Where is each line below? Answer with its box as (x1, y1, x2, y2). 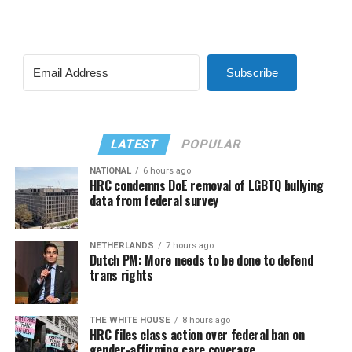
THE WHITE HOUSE (89, 315, 170, 325)
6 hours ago (142, 166, 191, 176)
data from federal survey (89, 191, 218, 210)
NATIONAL (89, 166, 131, 176)
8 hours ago (181, 315, 230, 325)
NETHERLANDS (89, 240, 154, 251)
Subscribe (225, 66, 278, 79)
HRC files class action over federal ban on (89, 325, 305, 344)
